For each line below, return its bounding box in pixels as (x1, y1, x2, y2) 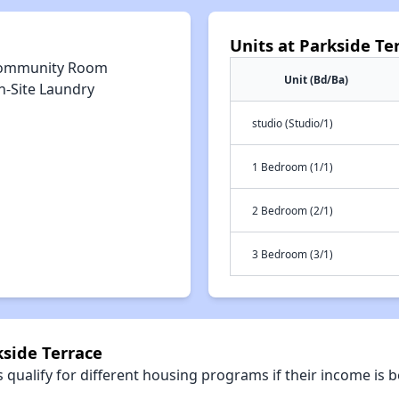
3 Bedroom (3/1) (252, 247, 333, 261)
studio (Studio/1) (252, 116, 333, 130)
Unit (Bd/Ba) (284, 72, 348, 86)
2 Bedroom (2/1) (252, 203, 333, 217)
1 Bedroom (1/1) (252, 159, 333, 174)
